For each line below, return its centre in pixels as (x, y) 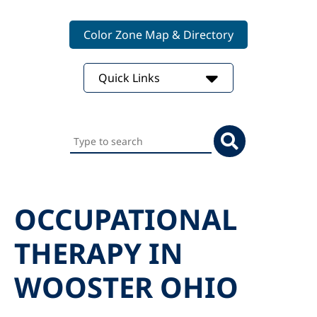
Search (90, 134)
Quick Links (131, 78)
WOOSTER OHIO (126, 287)
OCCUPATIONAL (126, 219)
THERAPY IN (99, 253)
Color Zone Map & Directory (158, 35)
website (93, 172)
